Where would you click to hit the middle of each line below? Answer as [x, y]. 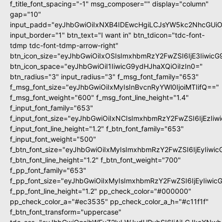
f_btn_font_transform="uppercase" [66, 212]
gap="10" [26, 14]
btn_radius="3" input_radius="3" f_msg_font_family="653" [104, 77]
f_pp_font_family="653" [48, 170]
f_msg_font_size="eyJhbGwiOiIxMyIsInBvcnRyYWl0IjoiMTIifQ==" [114, 87]
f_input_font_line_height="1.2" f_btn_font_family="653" [97, 129]
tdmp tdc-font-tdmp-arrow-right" [64, 46]
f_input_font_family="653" [52, 108]
